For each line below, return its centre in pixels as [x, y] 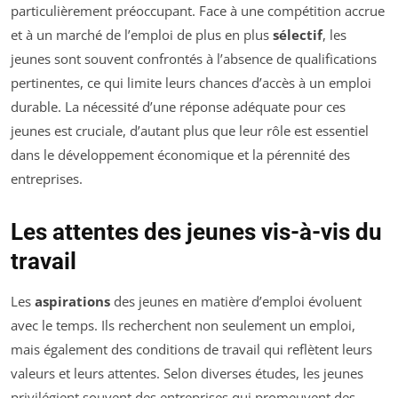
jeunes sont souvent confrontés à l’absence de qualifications [194, 58]
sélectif [298, 34]
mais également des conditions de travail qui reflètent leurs [191, 349]
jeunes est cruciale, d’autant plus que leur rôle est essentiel [190, 130]
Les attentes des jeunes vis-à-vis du [196, 231]
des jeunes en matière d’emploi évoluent [236, 301]
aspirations [72, 301]
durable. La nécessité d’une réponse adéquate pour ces [178, 106]
